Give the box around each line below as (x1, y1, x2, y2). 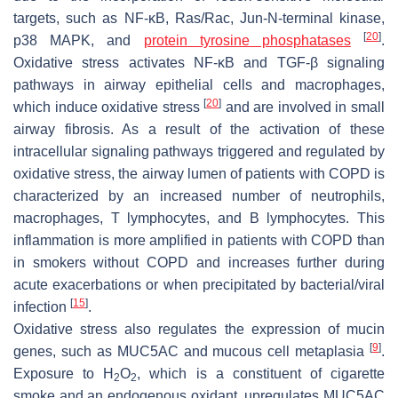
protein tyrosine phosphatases (143, 32, 351, 48)
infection (13, 298, 70, 314)
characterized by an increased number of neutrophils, (13, 187, 385, 203)
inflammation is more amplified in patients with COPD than (13, 232, 385, 248)
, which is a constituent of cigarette (137, 365, 385, 381)
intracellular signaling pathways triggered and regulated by (13, 143, 385, 159)
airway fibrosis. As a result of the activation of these (13, 121, 385, 137)
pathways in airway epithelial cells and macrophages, (13, 76, 385, 92)
